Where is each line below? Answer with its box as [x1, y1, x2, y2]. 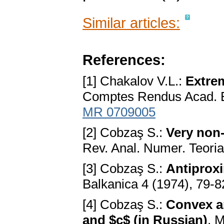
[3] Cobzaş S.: [82, 161, 166, 176]
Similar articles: [82, 14, 180, 31]
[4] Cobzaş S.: [82, 197, 166, 212]
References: [82, 51, 165, 68]
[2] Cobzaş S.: [82, 125, 166, 140]
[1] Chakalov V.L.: [82, 73, 185, 89]
